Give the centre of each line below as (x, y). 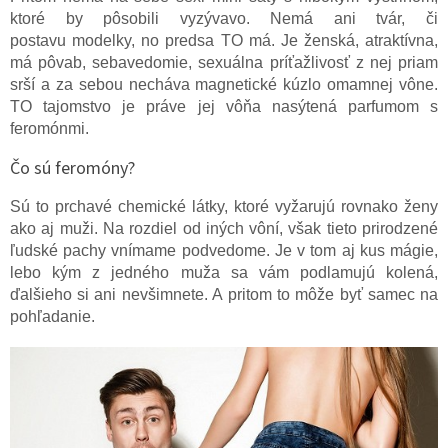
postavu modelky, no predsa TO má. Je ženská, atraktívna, (224, 40)
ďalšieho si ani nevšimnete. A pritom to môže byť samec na (224, 294)
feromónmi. (49, 128)
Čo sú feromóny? (72, 168)
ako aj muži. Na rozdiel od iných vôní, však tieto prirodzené (224, 228)
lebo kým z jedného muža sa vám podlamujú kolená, (224, 272)
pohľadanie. (52, 316)
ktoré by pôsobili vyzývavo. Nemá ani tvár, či (224, 18)
